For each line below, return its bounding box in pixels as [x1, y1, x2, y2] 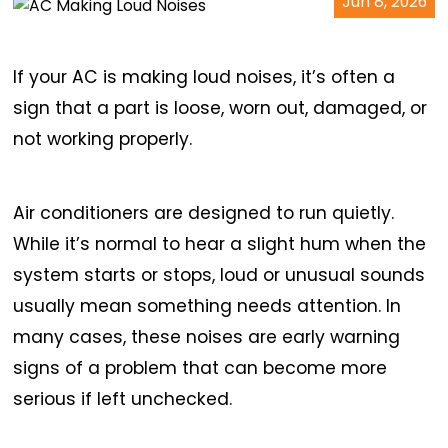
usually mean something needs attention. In [13, 294, 402, 319]
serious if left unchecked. [13, 387, 233, 412]
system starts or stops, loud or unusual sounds [13, 263, 426, 288]
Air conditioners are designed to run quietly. [13, 201, 395, 226]
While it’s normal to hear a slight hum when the [13, 232, 427, 257]
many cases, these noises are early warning [13, 325, 401, 350]
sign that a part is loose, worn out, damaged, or [13, 95, 428, 120]
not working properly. [13, 126, 193, 151]
